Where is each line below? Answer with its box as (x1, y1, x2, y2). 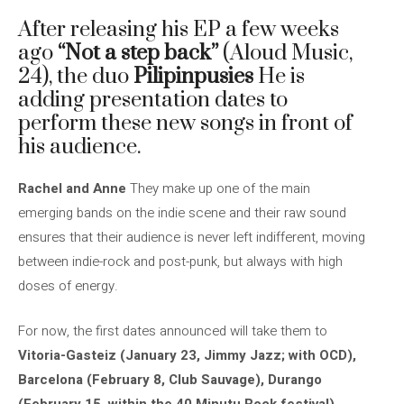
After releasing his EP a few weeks (18, 16, 339, 43)
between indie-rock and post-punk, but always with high (18, 252, 343, 271)
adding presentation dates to (18, 87, 288, 114)
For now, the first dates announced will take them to (18, 320, 327, 341)
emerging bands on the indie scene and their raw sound (18, 203, 346, 223)
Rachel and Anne (18, 179, 126, 198)
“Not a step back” (58, 40, 218, 67)
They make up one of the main (126, 179, 310, 198)
